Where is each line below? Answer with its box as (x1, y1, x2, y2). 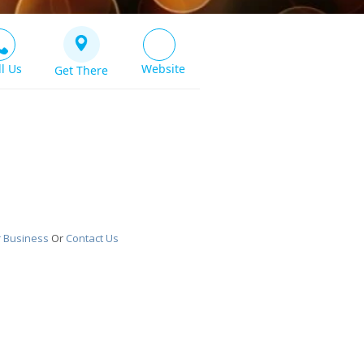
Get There (54, 63, 108, 78)
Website (141, 60, 185, 76)
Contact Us (66, 231, 119, 245)
